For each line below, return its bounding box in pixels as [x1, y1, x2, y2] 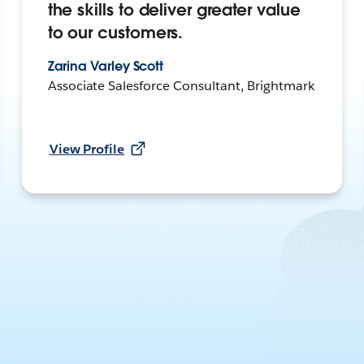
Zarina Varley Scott [47, 58, 164, 76]
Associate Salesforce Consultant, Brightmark [47, 77, 314, 95]
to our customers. [47, 22, 184, 44]
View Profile [49, 141, 125, 158]
